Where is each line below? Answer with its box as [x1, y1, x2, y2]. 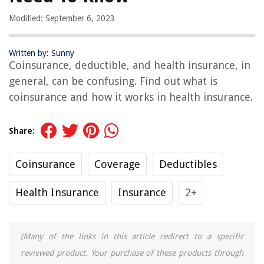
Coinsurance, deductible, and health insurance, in [9, 59, 250, 72]
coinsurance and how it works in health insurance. [9, 91, 253, 104]
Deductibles [159, 158, 217, 171]
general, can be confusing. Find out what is [9, 75, 217, 88]
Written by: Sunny [9, 48, 74, 58]
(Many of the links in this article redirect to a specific [21, 232, 243, 242]
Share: [9, 126, 35, 136]
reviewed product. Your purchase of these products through [21, 248, 243, 258]
